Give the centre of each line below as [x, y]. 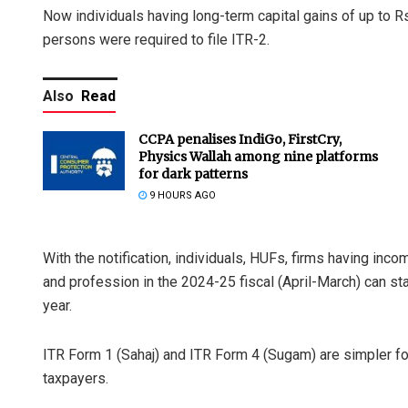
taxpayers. [76, 379]
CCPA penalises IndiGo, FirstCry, [240, 140]
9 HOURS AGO [181, 196]
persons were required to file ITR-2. [156, 40]
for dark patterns [193, 174]
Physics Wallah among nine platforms [258, 157]
